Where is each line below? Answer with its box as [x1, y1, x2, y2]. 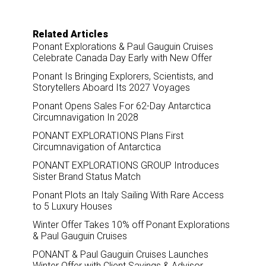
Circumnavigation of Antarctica [33, 141, 161, 153]
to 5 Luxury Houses [33, 200, 112, 212]
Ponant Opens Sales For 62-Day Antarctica [33, 100, 211, 112]
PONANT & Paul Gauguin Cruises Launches [33, 248, 208, 260]
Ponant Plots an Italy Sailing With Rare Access [33, 189, 224, 201]
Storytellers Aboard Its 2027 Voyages [33, 81, 190, 93]
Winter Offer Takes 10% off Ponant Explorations [33, 218, 230, 230]
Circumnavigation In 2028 [33, 111, 138, 123]
